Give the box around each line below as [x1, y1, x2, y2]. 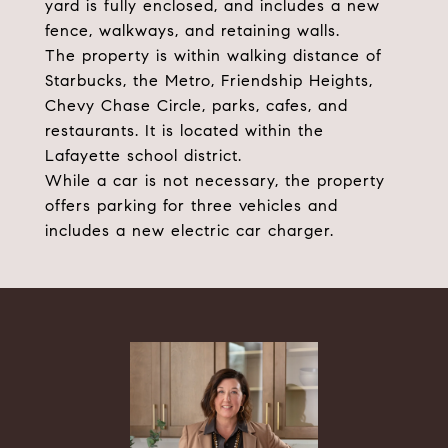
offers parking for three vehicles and [45, 196, 338, 215]
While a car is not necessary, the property [45, 171, 385, 190]
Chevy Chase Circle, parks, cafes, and [45, 96, 348, 115]
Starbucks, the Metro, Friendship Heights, [45, 71, 373, 90]
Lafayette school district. [45, 146, 242, 165]
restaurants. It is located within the [45, 121, 324, 140]
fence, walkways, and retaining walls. [45, 21, 340, 40]
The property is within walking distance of [45, 46, 382, 65]
